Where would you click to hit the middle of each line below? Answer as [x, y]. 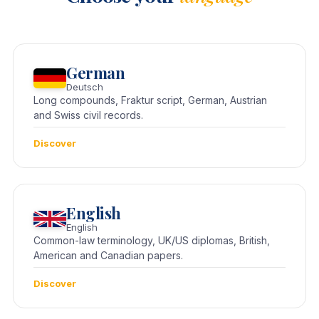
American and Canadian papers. [108, 256]
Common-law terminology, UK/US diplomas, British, [152, 241]
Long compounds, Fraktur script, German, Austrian [150, 100]
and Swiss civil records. [88, 115]
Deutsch [85, 87]
